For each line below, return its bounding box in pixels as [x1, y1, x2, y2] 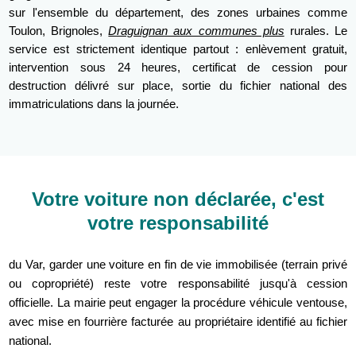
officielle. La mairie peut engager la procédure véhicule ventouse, [9, 295, 347, 309]
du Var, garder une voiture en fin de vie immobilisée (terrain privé [9, 257, 347, 271]
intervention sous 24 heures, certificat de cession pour [9, 60, 347, 74]
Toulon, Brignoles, [9, 23, 109, 37]
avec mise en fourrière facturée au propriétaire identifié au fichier [9, 314, 347, 328]
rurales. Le [284, 23, 347, 37]
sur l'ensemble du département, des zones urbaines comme [9, 5, 347, 19]
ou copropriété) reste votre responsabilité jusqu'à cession [9, 276, 347, 290]
